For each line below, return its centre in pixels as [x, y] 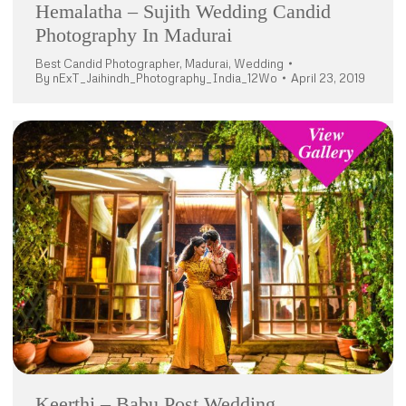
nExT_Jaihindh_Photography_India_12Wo [165, 77]
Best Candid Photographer [107, 63]
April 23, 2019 [328, 77]
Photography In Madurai [134, 34]
